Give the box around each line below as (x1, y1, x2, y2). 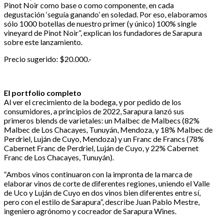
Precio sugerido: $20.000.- (4, 54, 92, 64)
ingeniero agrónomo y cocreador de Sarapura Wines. (4, 206, 176, 216)
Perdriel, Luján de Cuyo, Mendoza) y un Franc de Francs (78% (4, 134, 204, 144)
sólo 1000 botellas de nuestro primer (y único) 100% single (4, 19, 197, 29)
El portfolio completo (4, 88, 81, 98)
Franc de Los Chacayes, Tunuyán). (4, 153, 114, 162)
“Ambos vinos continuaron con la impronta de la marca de (4, 170, 192, 179)
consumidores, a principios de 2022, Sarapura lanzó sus (4, 107, 184, 116)
